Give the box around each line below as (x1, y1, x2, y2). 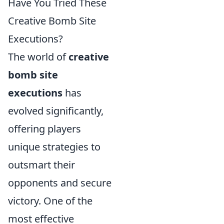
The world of (8, 50, 68, 63)
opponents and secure (8, 176, 111, 189)
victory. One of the (8, 194, 92, 207)
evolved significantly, (8, 104, 103, 117)
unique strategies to (8, 140, 100, 153)
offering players (8, 122, 81, 135)
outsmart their (8, 158, 75, 171)
